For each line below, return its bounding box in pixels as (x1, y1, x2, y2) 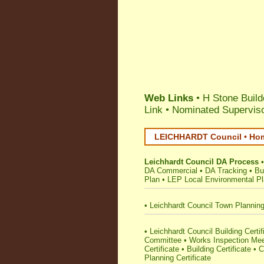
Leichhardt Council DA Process (144, 157, 259, 166)
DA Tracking (205, 166, 247, 175)
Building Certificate (187, 245, 251, 253)
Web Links (144, 93, 193, 104)
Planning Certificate (144, 253, 211, 262)
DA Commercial (144, 166, 197, 175)
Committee (144, 236, 181, 245)
